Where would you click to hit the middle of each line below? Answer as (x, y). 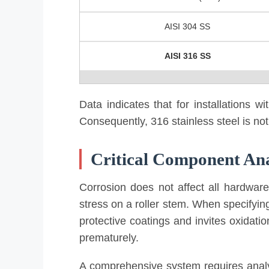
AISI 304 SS (187, 27)
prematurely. (109, 237)
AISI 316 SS (187, 56)
